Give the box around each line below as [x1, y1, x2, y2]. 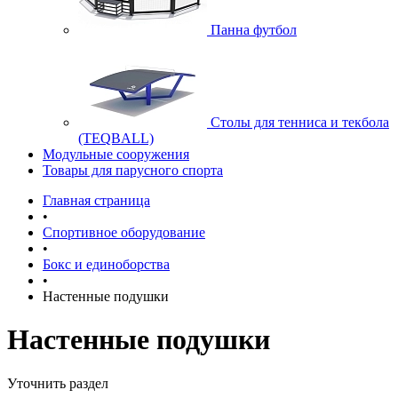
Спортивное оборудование [43, 225, 205, 240]
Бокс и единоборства [43, 257, 170, 272]
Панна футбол [211, 22, 297, 37]
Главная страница [43, 193, 150, 208]
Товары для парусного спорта [43, 163, 223, 178]
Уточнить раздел [7, 375, 108, 391]
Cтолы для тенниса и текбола [211, 115, 389, 130]
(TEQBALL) [78, 131, 154, 146]
